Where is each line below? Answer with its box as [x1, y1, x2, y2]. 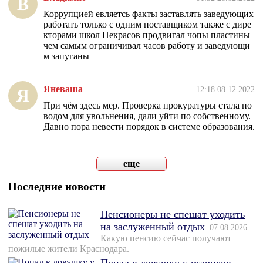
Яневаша [43, 84, 83, 95]
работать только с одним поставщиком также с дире [43, 19, 251, 30]
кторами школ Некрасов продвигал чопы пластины [43, 30, 250, 41]
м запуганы [43, 51, 89, 62]
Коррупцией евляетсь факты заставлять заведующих [43, 9, 254, 19]
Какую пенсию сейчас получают [100, 233, 231, 244]
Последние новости [8, 180, 106, 193]
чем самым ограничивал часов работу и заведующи [43, 41, 250, 51]
